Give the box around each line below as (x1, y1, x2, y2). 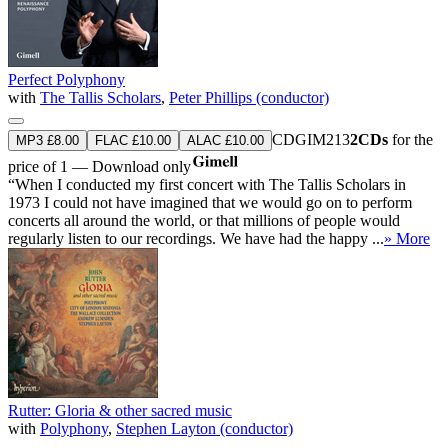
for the (388, 130, 433, 148)
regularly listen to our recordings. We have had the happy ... (8, 229, 384, 247)
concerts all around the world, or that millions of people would (8, 211, 400, 229)
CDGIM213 (272, 130, 350, 148)
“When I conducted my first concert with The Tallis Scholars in (8, 175, 406, 193)
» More (384, 229, 430, 247)
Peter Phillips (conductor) (169, 88, 329, 106)
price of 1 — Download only (8, 157, 191, 175)
